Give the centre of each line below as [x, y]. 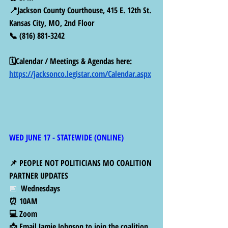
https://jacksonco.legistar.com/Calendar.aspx [80, 74]
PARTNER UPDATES [40, 176]
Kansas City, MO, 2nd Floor [52, 23]
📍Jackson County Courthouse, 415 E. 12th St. [81, 10]
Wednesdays [41, 189]
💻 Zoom [23, 214]
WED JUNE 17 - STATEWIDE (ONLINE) [66, 138]
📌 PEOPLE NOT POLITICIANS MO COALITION [81, 163]
